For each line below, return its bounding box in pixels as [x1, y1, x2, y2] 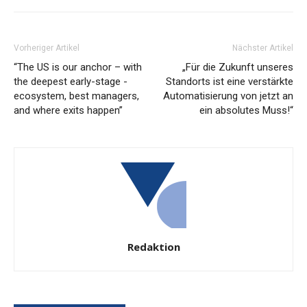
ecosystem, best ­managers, [14, 90, 139, 103]
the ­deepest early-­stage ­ [14, 75, 127, 88]
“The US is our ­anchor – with [14, 61, 142, 74]
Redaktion [127, 240, 180, 254]
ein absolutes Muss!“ [199, 104, 293, 117]
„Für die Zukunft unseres [182, 61, 293, 74]
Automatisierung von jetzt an [163, 90, 293, 103]
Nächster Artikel [232, 43, 293, 53]
